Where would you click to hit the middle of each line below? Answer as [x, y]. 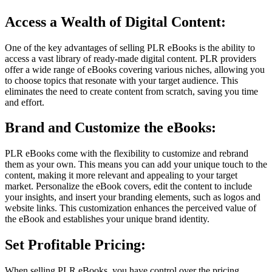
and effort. [25, 102]
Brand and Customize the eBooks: [110, 128]
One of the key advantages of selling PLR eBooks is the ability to [130, 47]
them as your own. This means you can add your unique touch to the [136, 165]
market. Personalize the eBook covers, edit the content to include [128, 186]
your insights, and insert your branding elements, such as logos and [133, 197]
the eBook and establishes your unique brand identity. [107, 219]
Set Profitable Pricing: [75, 245]
